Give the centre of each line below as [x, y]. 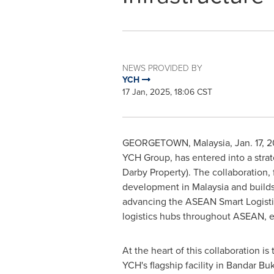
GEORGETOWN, [157, 143]
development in [157, 187]
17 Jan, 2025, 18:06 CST [167, 92]
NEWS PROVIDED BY [162, 68]
